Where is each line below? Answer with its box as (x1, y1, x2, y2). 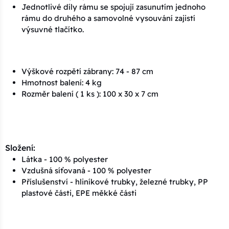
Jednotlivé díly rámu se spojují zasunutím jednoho (21, 2, 205, 12)
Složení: (5, 142, 35, 153)
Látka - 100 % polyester (21, 154, 108, 164)
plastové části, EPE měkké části (21, 188, 136, 198)
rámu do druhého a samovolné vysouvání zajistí (21, 13, 195, 23)
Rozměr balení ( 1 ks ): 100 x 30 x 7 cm (21, 88, 158, 99)
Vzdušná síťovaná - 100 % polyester (21, 165, 151, 175)
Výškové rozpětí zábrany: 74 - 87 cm (21, 66, 153, 76)
